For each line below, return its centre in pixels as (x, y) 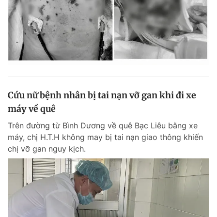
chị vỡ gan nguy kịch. (47, 149)
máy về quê (32, 109)
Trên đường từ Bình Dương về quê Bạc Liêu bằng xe (103, 126)
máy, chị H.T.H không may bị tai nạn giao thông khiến (105, 137)
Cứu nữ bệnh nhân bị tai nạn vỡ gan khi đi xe (102, 95)
